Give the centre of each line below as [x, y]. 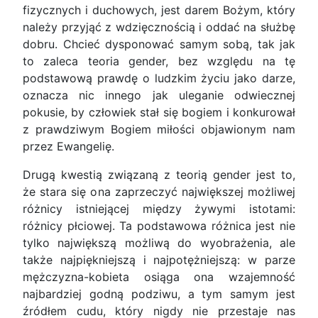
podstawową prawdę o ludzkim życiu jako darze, [159, 78]
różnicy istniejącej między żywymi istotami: [159, 209]
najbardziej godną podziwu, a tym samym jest [159, 294]
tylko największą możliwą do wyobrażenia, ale [159, 243]
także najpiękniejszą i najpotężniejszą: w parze [159, 260]
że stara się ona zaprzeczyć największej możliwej [159, 192]
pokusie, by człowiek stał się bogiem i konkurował [159, 113]
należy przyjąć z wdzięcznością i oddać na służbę [159, 27]
